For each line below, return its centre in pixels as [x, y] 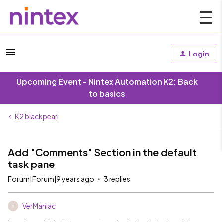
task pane [31, 164]
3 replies [117, 179]
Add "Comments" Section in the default [102, 152]
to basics [107, 93]
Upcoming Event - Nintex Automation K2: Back [107, 82]
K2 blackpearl [37, 116]
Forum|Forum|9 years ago [51, 179]
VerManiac [39, 206]
